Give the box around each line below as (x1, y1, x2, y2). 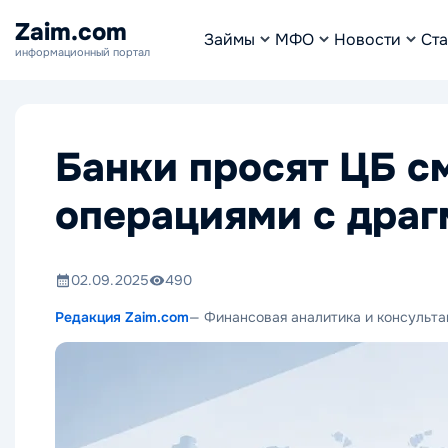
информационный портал (15, 45, 150, 59)
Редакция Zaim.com (55, 308, 189, 326)
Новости (334, 29, 401, 50)
